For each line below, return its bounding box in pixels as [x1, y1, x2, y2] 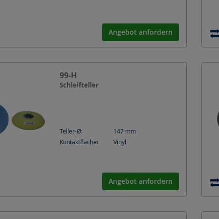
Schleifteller [60, 80, 99, 89]
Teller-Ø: [60, 127, 83, 135]
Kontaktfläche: [60, 138, 98, 146]
